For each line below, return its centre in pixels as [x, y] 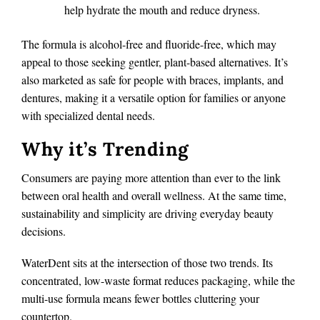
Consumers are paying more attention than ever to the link [151, 177]
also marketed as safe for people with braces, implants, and [152, 79]
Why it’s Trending [105, 149]
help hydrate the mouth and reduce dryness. [162, 10]
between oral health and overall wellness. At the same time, [154, 195]
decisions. [44, 231]
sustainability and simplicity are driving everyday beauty [147, 213]
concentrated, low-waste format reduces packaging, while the [158, 280]
